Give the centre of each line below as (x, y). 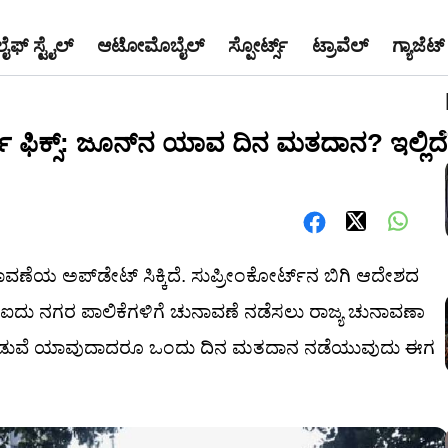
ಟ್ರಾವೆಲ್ (340, 45)
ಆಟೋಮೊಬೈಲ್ (150, 45)
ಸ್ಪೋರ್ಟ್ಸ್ (258, 45)
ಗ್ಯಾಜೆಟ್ (418, 45)
